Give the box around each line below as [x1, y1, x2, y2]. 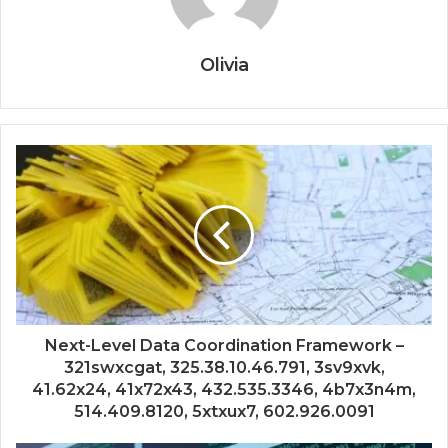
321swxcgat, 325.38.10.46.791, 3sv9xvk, [63, 358, 385, 378]
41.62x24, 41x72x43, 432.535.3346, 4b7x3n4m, [32, 380, 416, 400]
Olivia [199, 54, 249, 77]
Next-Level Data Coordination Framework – [44, 336, 404, 356]
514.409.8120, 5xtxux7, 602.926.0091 [73, 402, 375, 422]
